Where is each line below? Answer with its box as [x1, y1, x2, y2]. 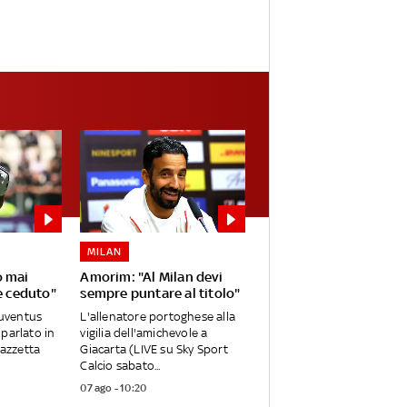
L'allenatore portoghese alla [80, 310, 235, 324]
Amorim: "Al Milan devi [80, 269, 223, 285]
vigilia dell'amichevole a [80, 326, 208, 341]
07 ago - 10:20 [80, 382, 147, 395]
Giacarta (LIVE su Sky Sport [80, 342, 228, 357]
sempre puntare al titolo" [80, 285, 241, 302]
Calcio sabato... [80, 359, 161, 373]
